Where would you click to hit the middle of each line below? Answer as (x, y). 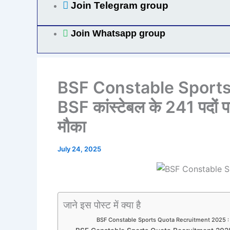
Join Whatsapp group (118, 33)
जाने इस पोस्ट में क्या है (102, 205)
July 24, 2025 (79, 149)
